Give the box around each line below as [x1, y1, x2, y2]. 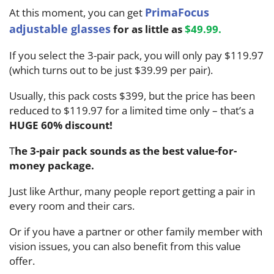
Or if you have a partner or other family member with [9, 224, 262, 239]
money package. [9, 158, 97, 172]
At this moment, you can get [9, 5, 143, 20]
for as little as [111, 21, 185, 36]
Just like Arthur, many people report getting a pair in [9, 183, 255, 198]
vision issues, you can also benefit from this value [9, 239, 241, 253]
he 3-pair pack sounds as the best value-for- [15, 143, 237, 158]
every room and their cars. [9, 198, 137, 213]
